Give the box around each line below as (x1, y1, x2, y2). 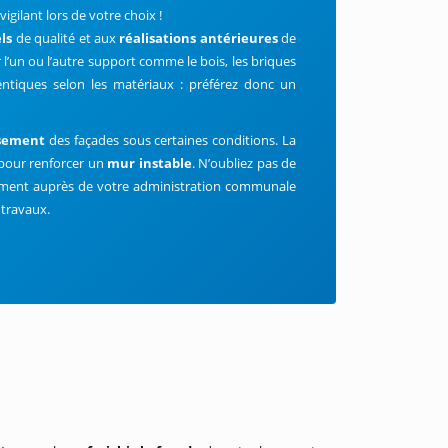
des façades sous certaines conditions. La (45, 131, 297, 149)
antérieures (199, 29, 282, 47)
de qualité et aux (15, 29, 120, 47)
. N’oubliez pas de (191, 154, 297, 172)
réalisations (119, 29, 197, 47)
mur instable (107, 154, 192, 172)
